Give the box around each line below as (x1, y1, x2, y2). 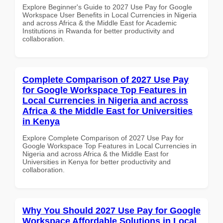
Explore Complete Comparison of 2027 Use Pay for (22, 133, 184, 142)
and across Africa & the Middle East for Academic (22, 18, 177, 27)
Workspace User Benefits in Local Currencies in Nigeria (22, 10, 197, 19)
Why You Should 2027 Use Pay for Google (22, 205, 201, 216)
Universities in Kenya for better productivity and (22, 157, 171, 166)
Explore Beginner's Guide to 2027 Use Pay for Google (22, 2, 192, 11)
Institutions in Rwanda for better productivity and (22, 26, 174, 35)
